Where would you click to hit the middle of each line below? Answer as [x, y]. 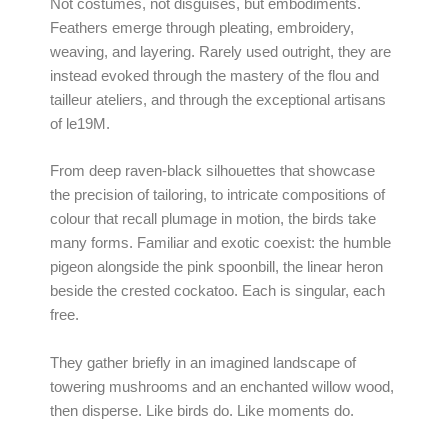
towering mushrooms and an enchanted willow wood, [222, 386]
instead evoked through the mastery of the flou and [214, 76]
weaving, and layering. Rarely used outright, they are [220, 52]
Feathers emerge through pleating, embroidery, [202, 28]
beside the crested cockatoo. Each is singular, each [217, 291]
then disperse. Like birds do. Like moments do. [202, 410]
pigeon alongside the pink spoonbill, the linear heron [216, 267]
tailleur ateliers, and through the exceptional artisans [218, 100]
